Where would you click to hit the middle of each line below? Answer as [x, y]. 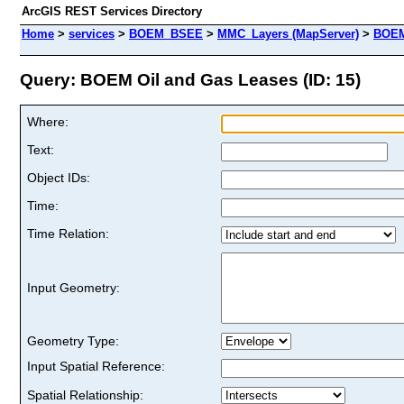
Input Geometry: [73, 287]
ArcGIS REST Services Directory [112, 11]
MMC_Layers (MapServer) [288, 34]
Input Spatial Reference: [96, 366]
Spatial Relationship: [85, 395]
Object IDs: [59, 177]
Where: [48, 121]
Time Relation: [68, 233]
